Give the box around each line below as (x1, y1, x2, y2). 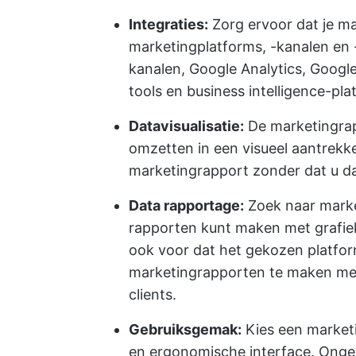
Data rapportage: (129, 197, 244, 214)
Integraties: (129, 16, 208, 33)
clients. (129, 286, 176, 303)
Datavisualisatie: (129, 118, 244, 134)
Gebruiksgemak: (129, 321, 242, 338)
